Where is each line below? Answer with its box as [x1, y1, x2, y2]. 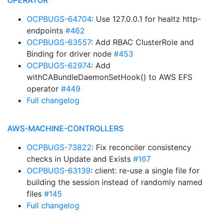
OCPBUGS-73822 [27, 142, 92, 152]
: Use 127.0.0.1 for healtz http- [92, 14, 201, 24]
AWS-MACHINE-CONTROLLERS [7, 124, 124, 133]
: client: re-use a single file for [91, 166, 200, 175]
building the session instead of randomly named [27, 177, 202, 187]
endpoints [27, 26, 65, 35]
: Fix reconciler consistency [92, 142, 191, 152]
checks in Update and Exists [27, 154, 133, 164]
